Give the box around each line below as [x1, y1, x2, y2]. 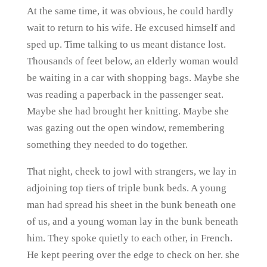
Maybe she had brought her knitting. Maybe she [26, 105, 229, 117]
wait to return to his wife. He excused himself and [26, 22, 235, 33]
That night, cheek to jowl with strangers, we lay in [26, 166, 237, 177]
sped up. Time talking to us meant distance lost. [26, 39, 226, 50]
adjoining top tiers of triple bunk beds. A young [26, 182, 226, 194]
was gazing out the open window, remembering [26, 122, 225, 133]
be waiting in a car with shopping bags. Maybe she [26, 72, 240, 83]
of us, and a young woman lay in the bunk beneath [26, 216, 238, 227]
